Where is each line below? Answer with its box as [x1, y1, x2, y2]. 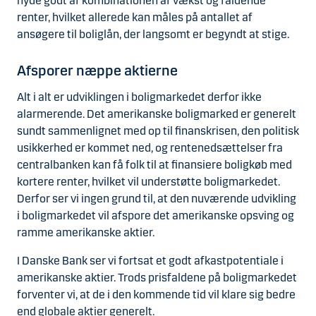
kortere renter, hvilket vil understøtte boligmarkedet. [17, 175, 280, 189]
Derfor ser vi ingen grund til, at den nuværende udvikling [17, 192, 296, 206]
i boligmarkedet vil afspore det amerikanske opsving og [17, 209, 294, 223]
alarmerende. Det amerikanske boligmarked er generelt [17, 107, 296, 121]
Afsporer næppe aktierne [17, 61, 178, 79]
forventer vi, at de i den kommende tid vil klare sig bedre [17, 288, 296, 302]
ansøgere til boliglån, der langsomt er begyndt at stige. [17, 27, 289, 41]
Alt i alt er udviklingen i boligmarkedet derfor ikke [17, 90, 262, 104]
